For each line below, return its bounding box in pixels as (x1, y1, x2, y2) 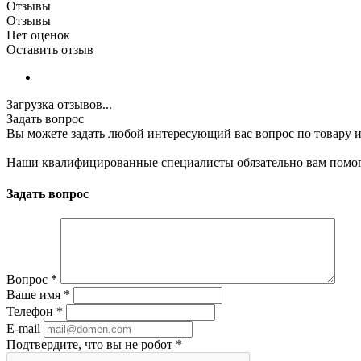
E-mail (6, 322, 40, 336)
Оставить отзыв (6, 42, 93, 56)
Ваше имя (6, 288, 64, 302)
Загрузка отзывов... (6, 97, 112, 111)
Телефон (6, 305, 56, 319)
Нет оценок (6, 27, 70, 42)
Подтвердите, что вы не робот (6, 338, 176, 352)
